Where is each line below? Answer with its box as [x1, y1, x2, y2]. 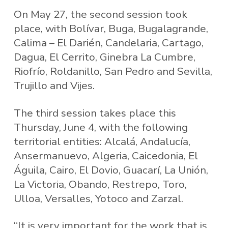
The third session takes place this [13, 105, 176, 120]
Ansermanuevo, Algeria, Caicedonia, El [13, 148, 198, 163]
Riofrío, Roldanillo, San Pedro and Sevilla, [13, 64, 212, 79]
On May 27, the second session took [13, 7, 187, 22]
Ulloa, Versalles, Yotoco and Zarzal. [13, 191, 183, 206]
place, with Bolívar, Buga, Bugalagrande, [13, 21, 208, 36]
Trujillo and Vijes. [13, 78, 95, 93]
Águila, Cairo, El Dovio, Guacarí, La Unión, [13, 162, 208, 177]
